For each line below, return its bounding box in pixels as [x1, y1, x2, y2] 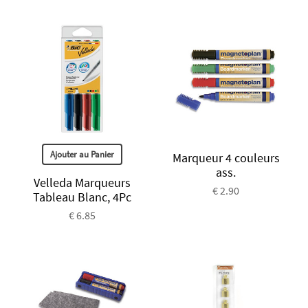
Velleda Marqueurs [34, 174, 131, 190]
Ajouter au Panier [50, 148, 114, 160]
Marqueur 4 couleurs [172, 149, 280, 166]
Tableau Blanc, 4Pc [33, 188, 131, 205]
